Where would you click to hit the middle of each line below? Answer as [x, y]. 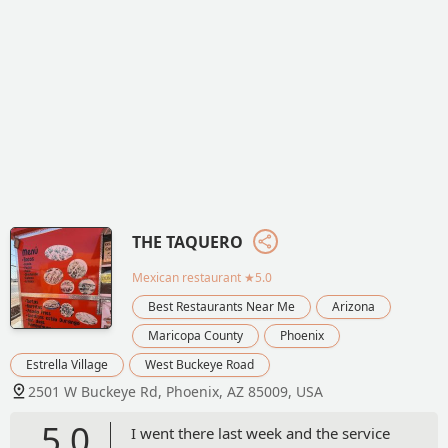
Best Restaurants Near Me [221, 306]
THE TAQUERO [187, 242]
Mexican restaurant [186, 277]
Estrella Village [67, 364]
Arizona [353, 306]
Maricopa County [195, 335]
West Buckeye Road [199, 364]
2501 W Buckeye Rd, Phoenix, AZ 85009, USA [175, 391]
